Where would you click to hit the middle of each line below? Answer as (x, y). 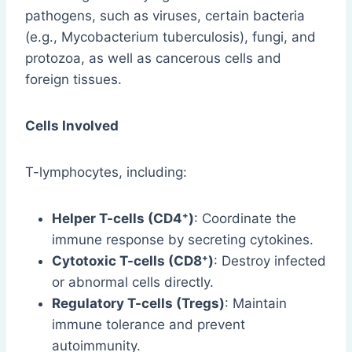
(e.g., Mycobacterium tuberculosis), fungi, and (170, 37)
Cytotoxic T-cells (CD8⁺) (133, 260)
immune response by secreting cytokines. (183, 239)
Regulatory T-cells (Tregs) (138, 303)
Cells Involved (72, 125)
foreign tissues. (73, 79)
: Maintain (256, 303)
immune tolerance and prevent (148, 324)
